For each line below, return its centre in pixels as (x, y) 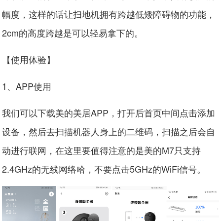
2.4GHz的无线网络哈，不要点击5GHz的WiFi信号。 (104, 168)
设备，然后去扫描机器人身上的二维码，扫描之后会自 (109, 131)
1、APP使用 (27, 86)
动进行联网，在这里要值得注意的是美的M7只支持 (102, 150)
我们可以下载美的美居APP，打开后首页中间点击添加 (109, 112)
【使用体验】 (29, 59)
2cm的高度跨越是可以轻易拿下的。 (73, 32)
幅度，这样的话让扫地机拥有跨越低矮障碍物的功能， (109, 14)
